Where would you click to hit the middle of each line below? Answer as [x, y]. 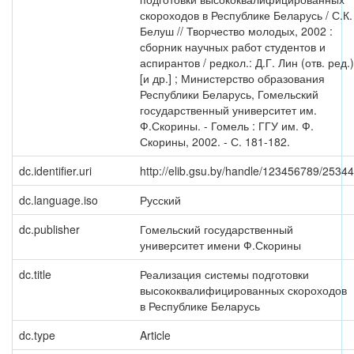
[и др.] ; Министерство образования [232, 78]
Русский [160, 200]
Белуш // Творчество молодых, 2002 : [236, 31]
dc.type [37, 335]
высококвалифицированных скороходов [243, 290]
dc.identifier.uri [55, 171]
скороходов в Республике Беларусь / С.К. [246, 15]
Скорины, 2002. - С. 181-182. [215, 141]
